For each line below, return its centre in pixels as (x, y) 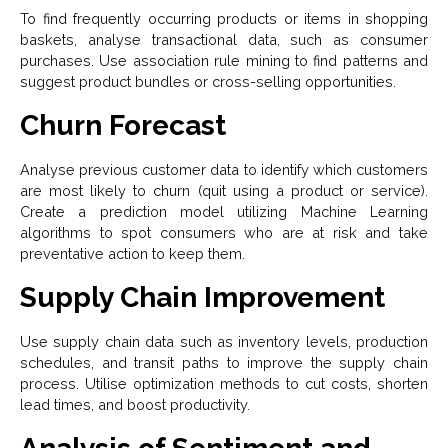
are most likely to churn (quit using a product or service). (224, 191)
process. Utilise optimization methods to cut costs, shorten (224, 384)
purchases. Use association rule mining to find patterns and (224, 61)
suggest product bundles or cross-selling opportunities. (208, 82)
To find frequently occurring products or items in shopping (224, 19)
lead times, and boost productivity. (135, 405)
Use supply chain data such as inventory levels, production (224, 342)
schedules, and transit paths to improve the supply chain (224, 363)
